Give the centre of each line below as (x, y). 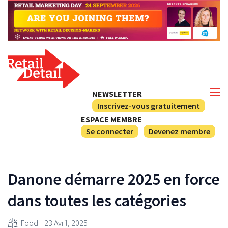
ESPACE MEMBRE (111, 119)
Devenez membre (179, 131)
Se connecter (110, 131)
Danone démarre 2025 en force (114, 179)
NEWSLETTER (117, 93)
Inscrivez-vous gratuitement (149, 106)
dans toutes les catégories (97, 200)
